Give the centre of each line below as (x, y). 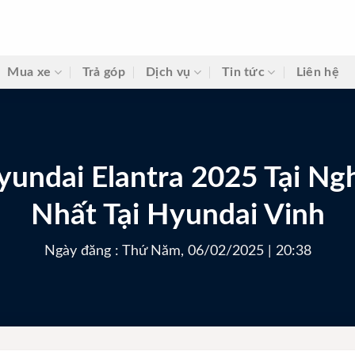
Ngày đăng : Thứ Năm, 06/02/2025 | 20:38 (177, 250)
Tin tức (243, 72)
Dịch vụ (168, 72)
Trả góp (104, 72)
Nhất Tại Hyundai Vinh (177, 215)
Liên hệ (317, 72)
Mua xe (29, 72)
